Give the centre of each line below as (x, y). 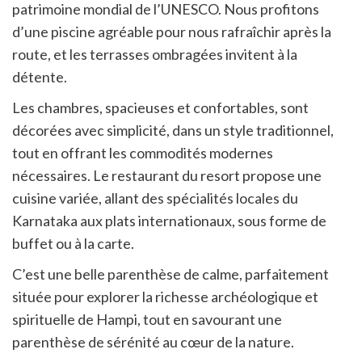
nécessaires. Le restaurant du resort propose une (167, 176)
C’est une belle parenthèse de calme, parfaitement (170, 274)
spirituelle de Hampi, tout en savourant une (147, 320)
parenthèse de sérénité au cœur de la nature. (153, 342)
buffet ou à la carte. (73, 244)
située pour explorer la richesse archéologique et (165, 297)
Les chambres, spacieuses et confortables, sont (160, 108)
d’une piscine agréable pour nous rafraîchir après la (172, 32)
